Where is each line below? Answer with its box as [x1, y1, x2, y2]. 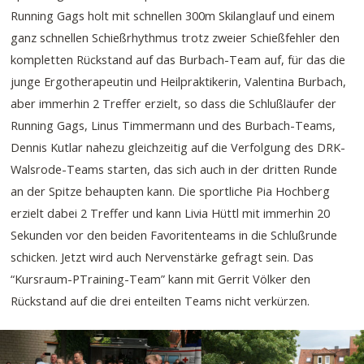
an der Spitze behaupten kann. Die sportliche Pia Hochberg [11, 182, 331, 199]
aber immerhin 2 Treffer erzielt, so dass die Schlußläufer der [11, 94, 337, 111]
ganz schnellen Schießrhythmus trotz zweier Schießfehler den [11, 28, 340, 45]
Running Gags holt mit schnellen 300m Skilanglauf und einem [11, 6, 336, 24]
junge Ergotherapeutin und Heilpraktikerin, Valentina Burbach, [11, 72, 347, 89]
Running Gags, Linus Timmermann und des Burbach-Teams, [11, 116, 336, 133]
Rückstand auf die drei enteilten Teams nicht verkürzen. [11, 292, 310, 309]
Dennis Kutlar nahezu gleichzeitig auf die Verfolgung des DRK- [11, 138, 346, 155]
